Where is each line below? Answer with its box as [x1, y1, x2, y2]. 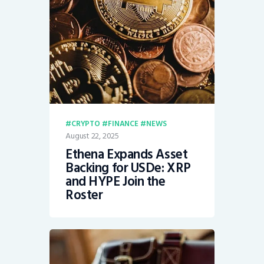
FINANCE [108, 117, 138, 130]
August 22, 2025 [65, 128, 119, 143]
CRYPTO [71, 117, 100, 130]
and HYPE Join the [65, 170, 166, 192]
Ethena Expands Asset [65, 143, 188, 165]
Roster [65, 184, 103, 206]
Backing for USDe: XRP [65, 157, 191, 179]
